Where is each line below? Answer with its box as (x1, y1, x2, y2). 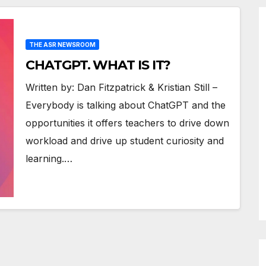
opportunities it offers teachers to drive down (26, 117, 230, 129)
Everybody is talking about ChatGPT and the (26, 99, 226, 111)
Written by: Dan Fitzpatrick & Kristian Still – (26, 81, 218, 93)
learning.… (26, 153, 73, 164)
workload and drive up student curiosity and (26, 135, 224, 147)
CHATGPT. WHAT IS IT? (26, 57, 171, 73)
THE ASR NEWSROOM (29, 41, 96, 48)
